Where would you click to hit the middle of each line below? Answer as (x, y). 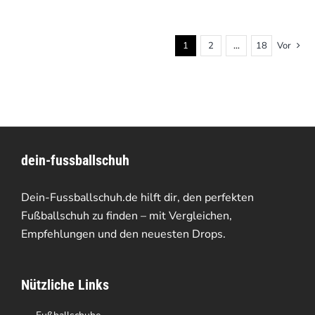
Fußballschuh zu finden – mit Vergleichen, (126, 216)
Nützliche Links (65, 284)
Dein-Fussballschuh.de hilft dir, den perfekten (137, 197)
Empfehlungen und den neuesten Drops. (123, 234)
